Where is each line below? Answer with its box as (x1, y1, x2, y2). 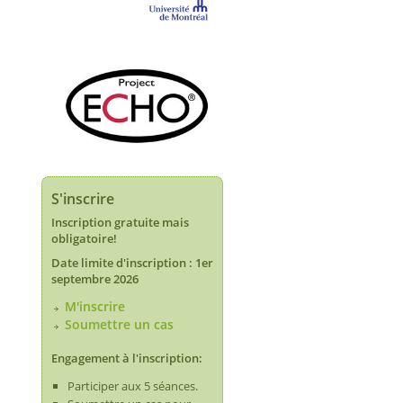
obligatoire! (51, 229, 117, 246)
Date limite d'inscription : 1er (51, 255, 213, 272)
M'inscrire (65, 298, 125, 316)
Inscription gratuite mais (51, 213, 189, 230)
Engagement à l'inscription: (51, 350, 202, 367)
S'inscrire (51, 188, 114, 209)
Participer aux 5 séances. (67, 377, 198, 394)
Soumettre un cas (65, 316, 174, 334)
